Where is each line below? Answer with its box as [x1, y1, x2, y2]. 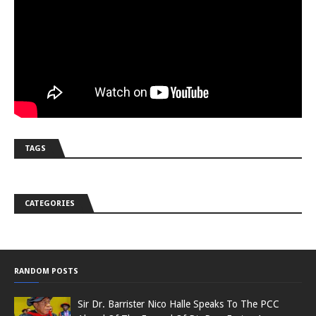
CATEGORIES [25, 198, 75, 208]
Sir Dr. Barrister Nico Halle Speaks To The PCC [78, 298, 279, 310]
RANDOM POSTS [14, 266, 78, 276]
